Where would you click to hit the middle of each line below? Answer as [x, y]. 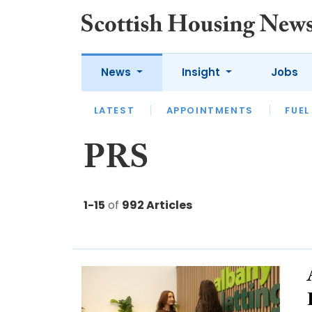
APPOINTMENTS [210, 110]
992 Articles [157, 205]
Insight [202, 72]
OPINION [190, 117]
